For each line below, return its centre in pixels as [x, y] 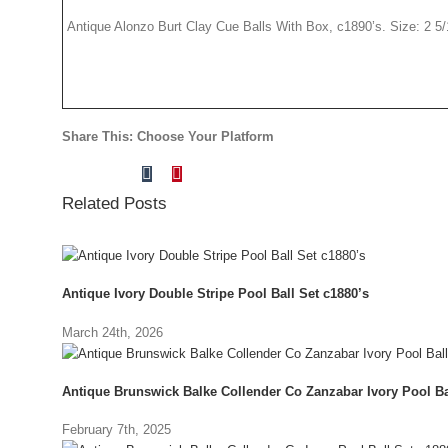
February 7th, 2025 [116, 430]
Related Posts [114, 204]
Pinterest [208, 173]
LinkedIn [150, 176]
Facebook [92, 176]
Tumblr [174, 173]
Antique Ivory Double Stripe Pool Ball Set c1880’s [215, 294]
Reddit [122, 176]
